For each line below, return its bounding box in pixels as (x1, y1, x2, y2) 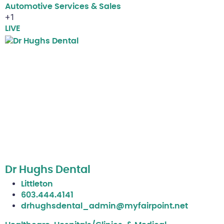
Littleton (21, 180, 53, 188)
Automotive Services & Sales (5, 2, 121, 11)
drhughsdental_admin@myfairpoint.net (21, 202, 188, 210)
